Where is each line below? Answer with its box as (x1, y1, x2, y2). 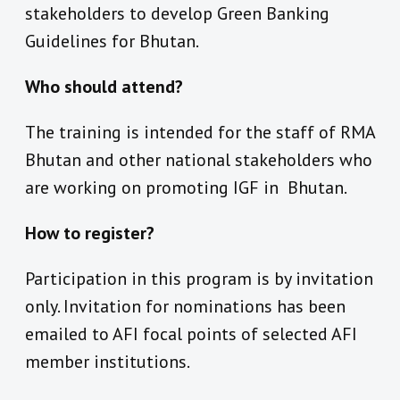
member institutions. (25, 350, 190, 374)
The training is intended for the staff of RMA (25, 121, 375, 145)
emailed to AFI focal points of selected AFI (25, 322, 357, 346)
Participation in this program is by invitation (25, 267, 373, 291)
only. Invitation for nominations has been (25, 295, 346, 319)
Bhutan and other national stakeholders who (25, 148, 372, 172)
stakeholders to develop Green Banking (25, 2, 329, 26)
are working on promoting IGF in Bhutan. (25, 176, 347, 200)
